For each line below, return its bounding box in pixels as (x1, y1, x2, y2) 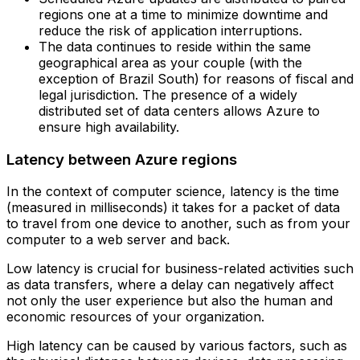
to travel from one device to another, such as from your (6, 215, 350, 232)
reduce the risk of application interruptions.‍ (39, 22, 302, 39)
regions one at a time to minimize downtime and (39, 6, 328, 22)
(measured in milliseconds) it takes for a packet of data (6, 199, 340, 216)
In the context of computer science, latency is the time (6, 183, 339, 200)
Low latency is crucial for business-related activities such (6, 260, 354, 277)
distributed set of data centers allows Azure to (39, 102, 320, 119)
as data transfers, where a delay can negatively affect (6, 276, 333, 293)
